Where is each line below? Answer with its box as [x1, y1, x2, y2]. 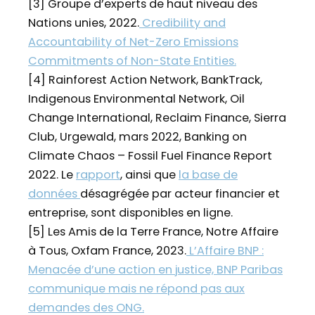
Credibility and [139, 15, 226, 32]
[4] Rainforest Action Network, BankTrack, [28, 72, 262, 89]
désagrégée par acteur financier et [80, 186, 280, 202]
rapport [76, 167, 120, 184]
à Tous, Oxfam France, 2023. [28, 243, 186, 259]
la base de [179, 167, 238, 184]
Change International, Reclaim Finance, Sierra [28, 110, 286, 127]
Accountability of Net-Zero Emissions [28, 34, 238, 51]
